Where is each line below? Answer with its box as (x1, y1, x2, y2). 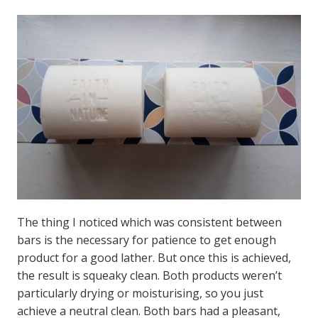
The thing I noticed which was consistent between (16, 214, 282, 230)
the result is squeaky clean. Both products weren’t (16, 267, 282, 283)
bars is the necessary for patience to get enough (16, 231, 276, 248)
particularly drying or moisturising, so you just (16, 285, 263, 301)
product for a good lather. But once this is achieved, (16, 249, 291, 265)
